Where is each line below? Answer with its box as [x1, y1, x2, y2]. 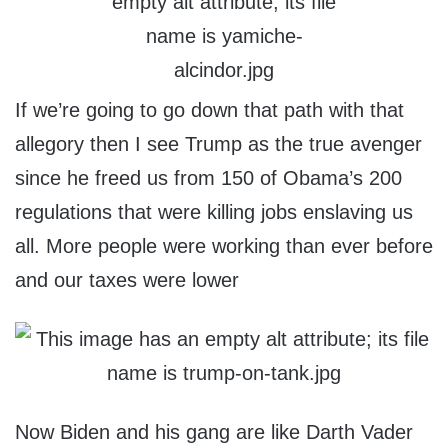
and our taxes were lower [15, 269, 239, 292]
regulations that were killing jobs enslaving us [15, 201, 413, 224]
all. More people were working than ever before [15, 235, 433, 258]
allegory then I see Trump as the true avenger [15, 133, 422, 156]
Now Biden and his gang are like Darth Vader [15, 421, 413, 444]
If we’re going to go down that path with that [15, 99, 404, 122]
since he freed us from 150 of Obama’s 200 [15, 167, 402, 190]
